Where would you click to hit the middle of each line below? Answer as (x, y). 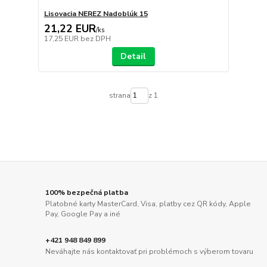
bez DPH (95, 38)
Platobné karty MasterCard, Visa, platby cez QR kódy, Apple (148, 204)
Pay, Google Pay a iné (83, 214)
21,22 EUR (70, 28)
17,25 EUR (62, 38)
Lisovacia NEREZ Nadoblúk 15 (96, 13)
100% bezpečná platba (87, 192)
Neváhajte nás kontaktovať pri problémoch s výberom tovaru (150, 252)
